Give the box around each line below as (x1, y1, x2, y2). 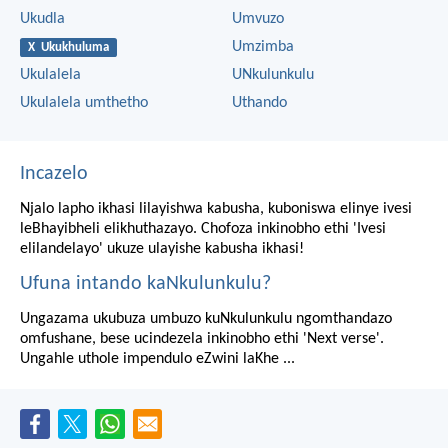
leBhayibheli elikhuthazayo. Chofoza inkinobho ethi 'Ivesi (20, 220, 386, 237)
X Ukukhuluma (27, 40, 109, 54)
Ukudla (20, 10, 65, 27)
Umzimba (232, 38, 294, 55)
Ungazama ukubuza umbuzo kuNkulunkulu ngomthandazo (20, 310, 392, 327)
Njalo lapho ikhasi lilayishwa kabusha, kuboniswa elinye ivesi (20, 200, 412, 217)
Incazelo (20, 163, 88, 184)
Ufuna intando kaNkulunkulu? (20, 273, 271, 294)
